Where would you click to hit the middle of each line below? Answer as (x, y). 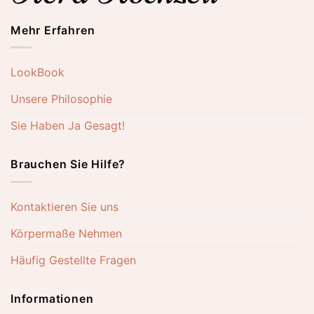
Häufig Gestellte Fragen (73, 260)
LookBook (37, 73)
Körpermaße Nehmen (66, 234)
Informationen (52, 299)
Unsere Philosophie (61, 99)
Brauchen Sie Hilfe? (68, 164)
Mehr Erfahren (53, 30)
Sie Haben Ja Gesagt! (68, 126)
